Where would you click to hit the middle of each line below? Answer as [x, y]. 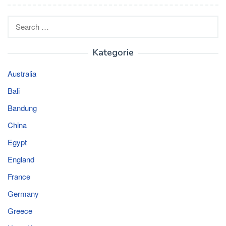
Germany [23, 194]
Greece [20, 211]
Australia [22, 74]
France [19, 177]
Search [19, 22]
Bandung [22, 108]
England [21, 159]
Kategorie [113, 53]
